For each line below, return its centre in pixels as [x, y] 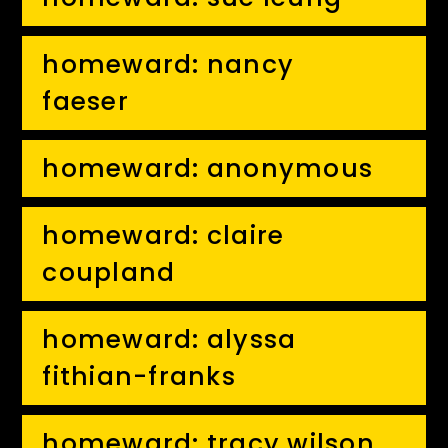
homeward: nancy [168, 64]
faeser [85, 101]
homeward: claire [163, 235]
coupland [109, 272]
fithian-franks [139, 376]
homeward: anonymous [208, 168]
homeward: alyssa [169, 339]
